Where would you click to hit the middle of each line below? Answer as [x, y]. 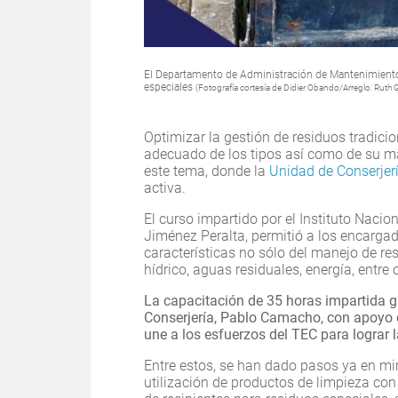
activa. [165, 188]
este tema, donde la [207, 171]
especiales [170, 88]
